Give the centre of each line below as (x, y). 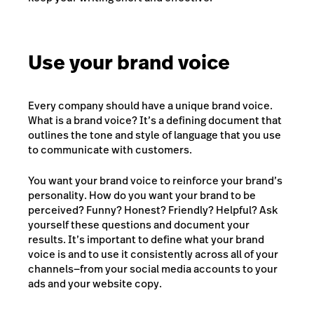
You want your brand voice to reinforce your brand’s (155, 180)
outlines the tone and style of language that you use (155, 135)
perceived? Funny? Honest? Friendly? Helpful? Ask (153, 210)
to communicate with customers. (110, 150)
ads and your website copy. (95, 283)
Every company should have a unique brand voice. (150, 106)
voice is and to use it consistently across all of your (153, 254)
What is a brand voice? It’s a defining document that (155, 121)
